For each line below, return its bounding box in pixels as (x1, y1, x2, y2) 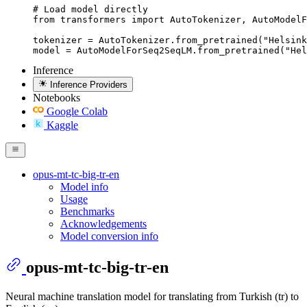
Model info (60, 181, 108, 193)
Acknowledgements (60, 218, 147, 230)
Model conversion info (60, 230, 158, 243)
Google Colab (47, 105, 108, 117)
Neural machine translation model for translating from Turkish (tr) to (5, 291, 299, 303)
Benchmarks (60, 206, 114, 218)
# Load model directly (33, 3, 148, 14)
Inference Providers (50, 79, 128, 90)
